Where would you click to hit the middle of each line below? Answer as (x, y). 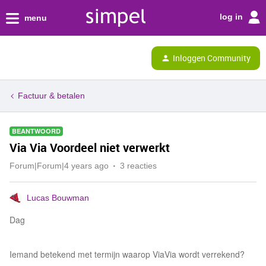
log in (232, 16)
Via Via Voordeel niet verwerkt (90, 148)
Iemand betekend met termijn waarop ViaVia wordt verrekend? (127, 254)
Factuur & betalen (51, 96)
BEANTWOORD (36, 131)
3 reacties (138, 166)
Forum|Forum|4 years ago (59, 166)
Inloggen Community (212, 58)
